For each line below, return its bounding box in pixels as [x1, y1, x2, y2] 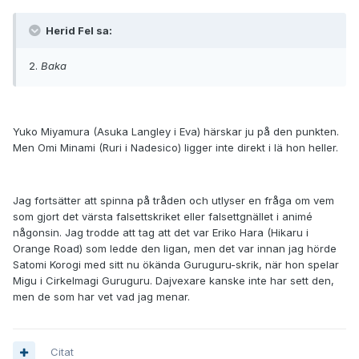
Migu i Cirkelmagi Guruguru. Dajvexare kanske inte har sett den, [13, 274, 334, 288]
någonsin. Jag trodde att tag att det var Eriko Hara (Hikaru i [13, 226, 309, 240]
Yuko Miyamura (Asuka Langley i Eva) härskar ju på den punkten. [13, 125, 339, 139]
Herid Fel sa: [43, 24, 112, 38]
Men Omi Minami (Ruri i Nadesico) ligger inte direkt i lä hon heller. [13, 141, 338, 155]
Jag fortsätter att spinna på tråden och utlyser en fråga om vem [13, 194, 334, 208]
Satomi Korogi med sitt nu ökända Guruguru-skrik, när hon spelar [13, 258, 339, 272]
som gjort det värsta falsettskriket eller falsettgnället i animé [13, 210, 313, 224]
